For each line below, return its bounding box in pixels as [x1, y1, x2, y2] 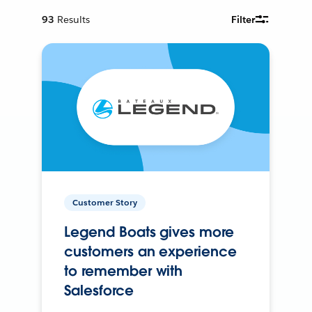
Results [57, 13, 91, 26]
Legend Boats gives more [64, 222, 234, 241]
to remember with [64, 261, 183, 280]
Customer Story [72, 196, 138, 208]
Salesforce [64, 281, 134, 299]
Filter [231, 13, 256, 26]
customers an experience [64, 242, 237, 260]
